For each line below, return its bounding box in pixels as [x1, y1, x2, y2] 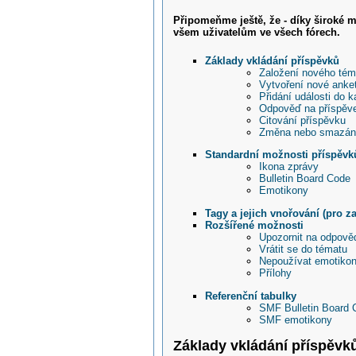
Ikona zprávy [258, 161, 319, 173]
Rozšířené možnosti [205, 219, 304, 232]
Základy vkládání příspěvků [205, 54, 340, 67]
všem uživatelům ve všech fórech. [173, 26, 341, 39]
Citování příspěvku [258, 114, 346, 126]
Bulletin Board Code [258, 172, 350, 185]
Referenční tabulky [205, 289, 297, 302]
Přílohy [258, 267, 292, 280]
